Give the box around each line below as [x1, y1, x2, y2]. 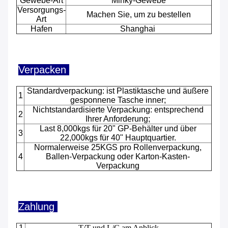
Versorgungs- [17, 6, 66, 15]
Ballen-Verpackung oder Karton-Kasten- [46, 152, 190, 161]
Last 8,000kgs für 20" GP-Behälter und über [39, 124, 196, 133]
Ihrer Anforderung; [85, 115, 150, 124]
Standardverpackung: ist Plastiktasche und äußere [27, 87, 209, 96]
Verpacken [18, 64, 69, 76]
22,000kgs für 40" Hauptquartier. [60, 133, 176, 142]
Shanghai [120, 24, 157, 34]
